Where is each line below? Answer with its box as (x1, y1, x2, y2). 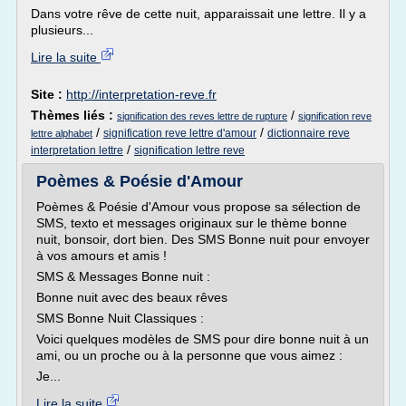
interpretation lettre (31, 144, 123, 157)
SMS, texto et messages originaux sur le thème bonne (36, 216, 347, 230)
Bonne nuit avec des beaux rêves (36, 290, 227, 304)
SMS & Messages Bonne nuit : (36, 269, 210, 284)
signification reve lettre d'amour (103, 127, 256, 140)
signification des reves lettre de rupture (117, 111, 287, 121)
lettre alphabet (31, 128, 92, 139)
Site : (31, 87, 66, 101)
